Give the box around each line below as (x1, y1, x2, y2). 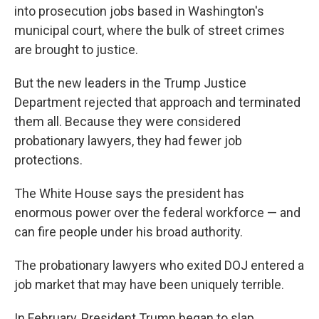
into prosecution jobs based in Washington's (14, 4, 264, 19)
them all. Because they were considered (14, 114, 241, 129)
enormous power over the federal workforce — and (14, 205, 300, 220)
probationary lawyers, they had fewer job (14, 133, 242, 148)
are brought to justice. (14, 42, 138, 57)
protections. (14, 152, 83, 167)
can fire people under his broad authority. (14, 224, 243, 239)
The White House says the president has (14, 186, 244, 201)
